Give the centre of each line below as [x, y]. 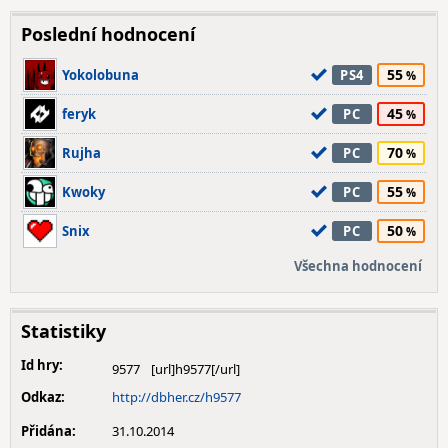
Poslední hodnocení [108, 34]
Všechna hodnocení [358, 266]
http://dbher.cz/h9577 [176, 397]
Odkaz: [43, 397]
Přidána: [48, 431]
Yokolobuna [100, 75]
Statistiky [63, 331]
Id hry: [42, 365]
